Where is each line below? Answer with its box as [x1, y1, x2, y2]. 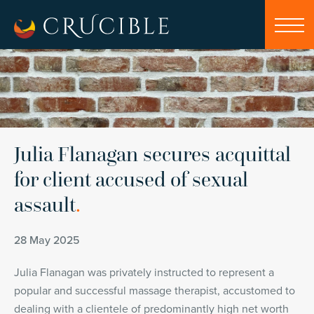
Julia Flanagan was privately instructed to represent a [14, 266, 274, 280]
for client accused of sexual [14, 166, 248, 192]
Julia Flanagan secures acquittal [14, 141, 291, 167]
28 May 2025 [14, 233, 80, 247]
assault [14, 191, 76, 217]
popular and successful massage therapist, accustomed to [14, 284, 295, 298]
